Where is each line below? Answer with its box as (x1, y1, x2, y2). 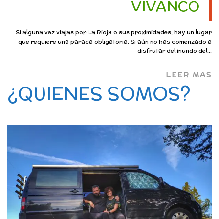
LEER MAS (166, 69, 212, 80)
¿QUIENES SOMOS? (7, 80, 191, 107)
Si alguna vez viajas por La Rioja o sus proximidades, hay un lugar (16, 27, 212, 36)
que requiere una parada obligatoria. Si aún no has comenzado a (18, 37, 212, 45)
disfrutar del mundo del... (137, 46, 212, 55)
